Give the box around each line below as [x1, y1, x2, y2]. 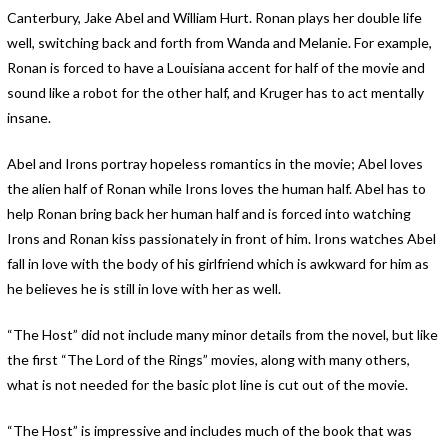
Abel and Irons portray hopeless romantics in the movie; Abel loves [6, 155, 423, 172]
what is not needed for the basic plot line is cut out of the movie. [6, 376, 408, 393]
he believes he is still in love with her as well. [6, 280, 281, 297]
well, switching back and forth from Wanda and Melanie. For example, [6, 34, 432, 51]
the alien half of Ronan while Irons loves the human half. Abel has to [6, 180, 426, 197]
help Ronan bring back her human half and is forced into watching [6, 205, 411, 222]
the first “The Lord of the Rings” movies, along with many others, [6, 351, 410, 368]
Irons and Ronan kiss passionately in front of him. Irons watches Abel [6, 230, 436, 247]
